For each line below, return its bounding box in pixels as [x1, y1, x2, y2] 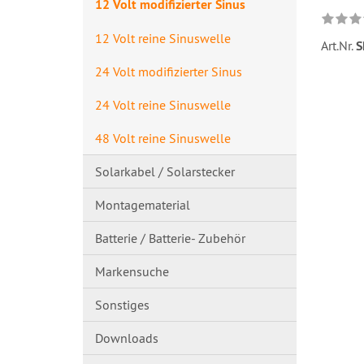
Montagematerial [95, 197, 190, 213]
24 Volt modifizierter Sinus [95, 63, 242, 80]
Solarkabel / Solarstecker [95, 163, 235, 180]
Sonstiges [95, 297, 149, 313]
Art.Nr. [320, 37, 356, 54]
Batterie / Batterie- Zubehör [95, 230, 245, 246]
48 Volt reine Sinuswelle [95, 129, 231, 146]
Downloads [95, 330, 158, 346]
